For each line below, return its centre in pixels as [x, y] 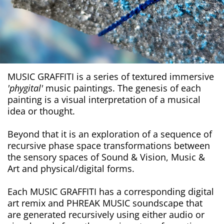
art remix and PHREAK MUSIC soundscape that [105, 203]
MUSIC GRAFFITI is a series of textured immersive [111, 77]
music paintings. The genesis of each [122, 88]
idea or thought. [41, 111]
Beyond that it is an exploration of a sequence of [110, 134]
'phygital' [25, 88]
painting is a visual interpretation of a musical [104, 100]
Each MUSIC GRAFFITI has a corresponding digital [111, 192]
